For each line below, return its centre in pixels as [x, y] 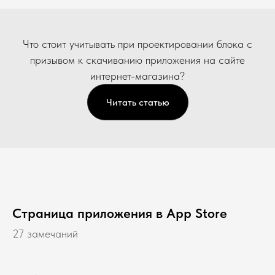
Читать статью [137, 102]
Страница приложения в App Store [120, 213]
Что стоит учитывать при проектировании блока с [137, 44]
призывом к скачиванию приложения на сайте [137, 60]
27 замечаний [45, 234]
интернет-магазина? [137, 76]
